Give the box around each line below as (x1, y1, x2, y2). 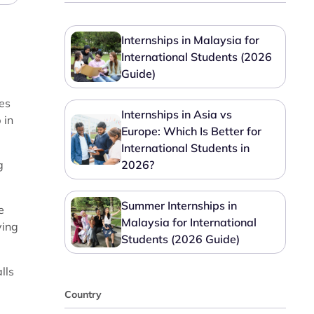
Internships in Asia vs (121, 107, 233, 121)
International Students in (121, 141, 250, 155)
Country (64, 288, 102, 301)
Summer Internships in (121, 198, 238, 212)
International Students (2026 (121, 50, 273, 64)
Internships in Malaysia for (121, 33, 260, 47)
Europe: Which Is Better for (121, 124, 262, 138)
